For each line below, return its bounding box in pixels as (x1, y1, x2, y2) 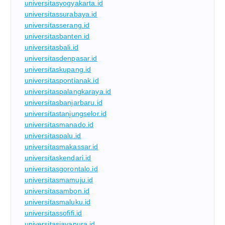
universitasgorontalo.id (24, 165, 98, 173)
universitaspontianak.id (24, 76, 99, 85)
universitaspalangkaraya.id (24, 87, 111, 96)
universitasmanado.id (24, 121, 94, 129)
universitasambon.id (24, 187, 90, 195)
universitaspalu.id (24, 132, 81, 140)
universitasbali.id (24, 43, 79, 52)
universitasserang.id (24, 21, 90, 30)
